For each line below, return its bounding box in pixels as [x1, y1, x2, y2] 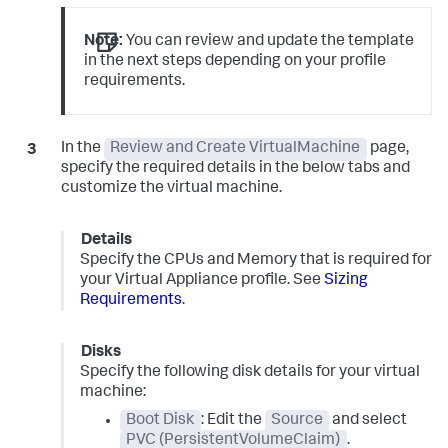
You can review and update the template [123, 34, 415, 51]
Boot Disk [126, 413, 195, 430]
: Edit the [200, 413, 265, 430]
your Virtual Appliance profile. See [79, 273, 324, 290]
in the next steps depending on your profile [84, 54, 387, 71]
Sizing [323, 273, 368, 290]
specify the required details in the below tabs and [60, 161, 410, 178]
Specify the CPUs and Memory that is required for [79, 253, 432, 270]
